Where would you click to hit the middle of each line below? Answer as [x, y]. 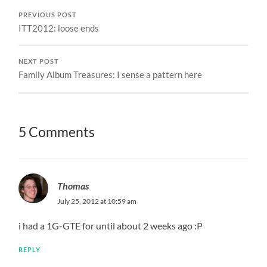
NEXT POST [39, 61]
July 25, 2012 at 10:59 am [97, 201]
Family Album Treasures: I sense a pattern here [111, 74]
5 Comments [57, 132]
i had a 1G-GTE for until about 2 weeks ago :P [111, 225]
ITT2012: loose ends [59, 28]
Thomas [73, 185]
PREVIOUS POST [48, 15]
